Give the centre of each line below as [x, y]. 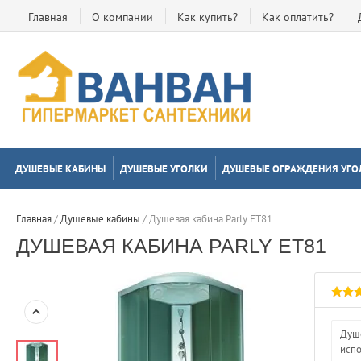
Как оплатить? [298, 17]
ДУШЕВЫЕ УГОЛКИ [164, 169]
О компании [122, 17]
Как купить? [207, 17]
